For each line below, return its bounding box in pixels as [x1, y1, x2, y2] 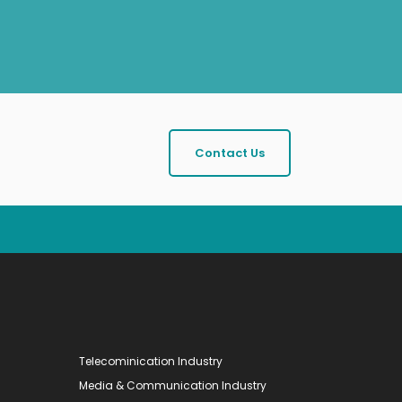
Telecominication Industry [79, 353, 223, 369]
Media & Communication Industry [79, 377, 267, 393]
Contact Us [195, 144, 265, 162]
